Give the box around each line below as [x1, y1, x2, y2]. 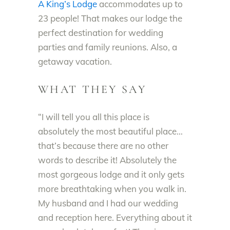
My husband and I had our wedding [38, 198, 178, 208]
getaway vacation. [38, 56, 112, 67]
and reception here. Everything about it [38, 212, 192, 223]
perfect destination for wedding [38, 27, 163, 38]
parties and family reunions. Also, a [38, 42, 177, 52]
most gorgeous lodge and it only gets [38, 169, 184, 180]
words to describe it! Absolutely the [38, 155, 177, 165]
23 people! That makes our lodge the [38, 13, 182, 24]
